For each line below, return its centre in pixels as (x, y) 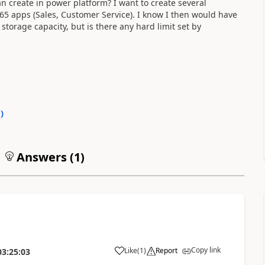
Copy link (206, 250)
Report (166, 250)
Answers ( (43, 157)
